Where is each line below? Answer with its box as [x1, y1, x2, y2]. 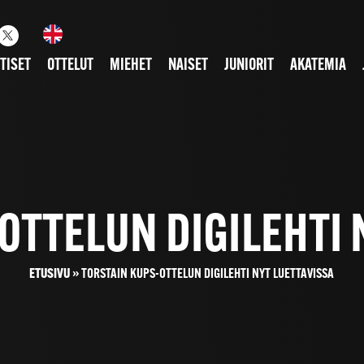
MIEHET [109, 58, 152, 74]
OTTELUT [46, 58, 93, 74]
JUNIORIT [223, 58, 274, 74]
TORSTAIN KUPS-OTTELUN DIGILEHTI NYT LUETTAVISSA [81, 267, 335, 281]
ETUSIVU [29, 267, 71, 281]
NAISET [167, 58, 208, 74]
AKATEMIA [289, 58, 346, 74]
